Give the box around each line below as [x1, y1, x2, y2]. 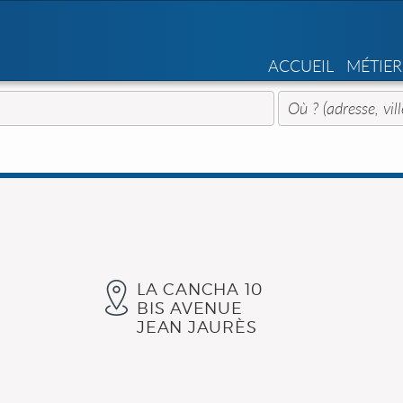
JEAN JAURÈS [137, 317, 257, 336]
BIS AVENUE [137, 298, 243, 318]
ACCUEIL [268, 55, 334, 76]
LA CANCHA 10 [137, 279, 263, 299]
